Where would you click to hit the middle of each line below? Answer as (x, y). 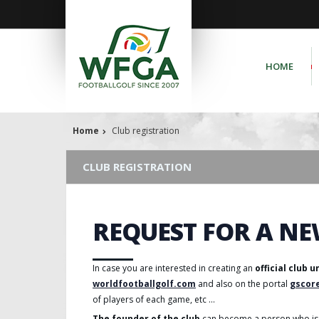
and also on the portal (243, 284)
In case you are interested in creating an (174, 268)
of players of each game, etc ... (154, 299)
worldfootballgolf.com (144, 284)
